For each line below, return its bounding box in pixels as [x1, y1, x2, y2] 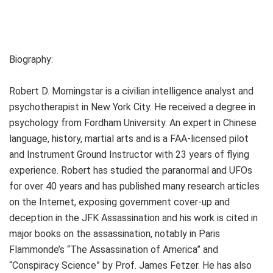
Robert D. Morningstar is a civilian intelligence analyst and [9, 85, 253, 97]
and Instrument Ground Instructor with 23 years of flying [9, 148, 249, 160]
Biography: [9, 53, 53, 65]
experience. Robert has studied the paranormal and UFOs [9, 164, 252, 176]
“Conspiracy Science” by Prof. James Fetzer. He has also [9, 259, 252, 271]
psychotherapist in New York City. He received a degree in [9, 101, 255, 113]
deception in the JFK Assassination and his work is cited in [9, 211, 258, 224]
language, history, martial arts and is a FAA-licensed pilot [9, 132, 249, 144]
